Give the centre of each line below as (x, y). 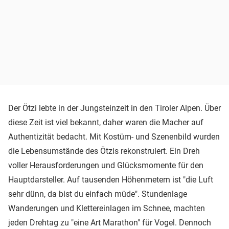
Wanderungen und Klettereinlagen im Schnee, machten (107, 209)
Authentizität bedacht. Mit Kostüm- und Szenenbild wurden (114, 137)
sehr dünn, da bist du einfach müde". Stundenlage (98, 194)
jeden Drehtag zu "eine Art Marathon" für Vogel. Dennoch (110, 223)
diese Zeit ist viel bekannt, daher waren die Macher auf (106, 123)
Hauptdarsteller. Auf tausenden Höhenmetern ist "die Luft (111, 180)
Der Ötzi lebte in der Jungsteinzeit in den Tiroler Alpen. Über (114, 108)
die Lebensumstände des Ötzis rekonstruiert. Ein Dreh (104, 151)
